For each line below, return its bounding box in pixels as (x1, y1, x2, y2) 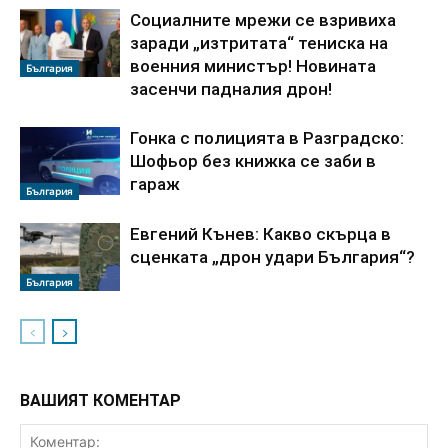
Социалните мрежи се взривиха (130, 9, 396, 30)
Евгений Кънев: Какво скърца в (130, 223, 391, 244)
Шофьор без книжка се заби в (130, 150, 376, 171)
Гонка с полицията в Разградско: (130, 127, 404, 148)
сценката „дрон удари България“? (130, 246, 415, 267)
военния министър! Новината (130, 55, 376, 76)
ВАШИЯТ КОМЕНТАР (20, 390, 181, 410)
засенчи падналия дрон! (130, 78, 332, 99)
